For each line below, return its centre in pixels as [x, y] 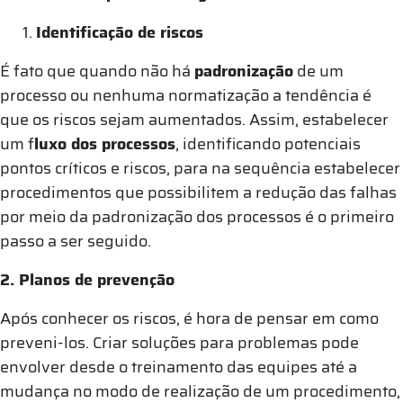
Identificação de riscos [120, 32]
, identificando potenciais [268, 143]
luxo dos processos [105, 143]
